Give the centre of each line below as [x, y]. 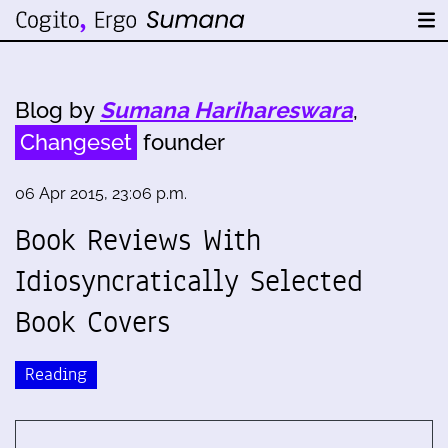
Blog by [57, 110]
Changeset [76, 142]
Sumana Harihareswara [226, 110]
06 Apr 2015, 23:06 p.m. [101, 193]
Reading [56, 374]
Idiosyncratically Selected [189, 281]
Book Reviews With [138, 240]
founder [181, 142]
